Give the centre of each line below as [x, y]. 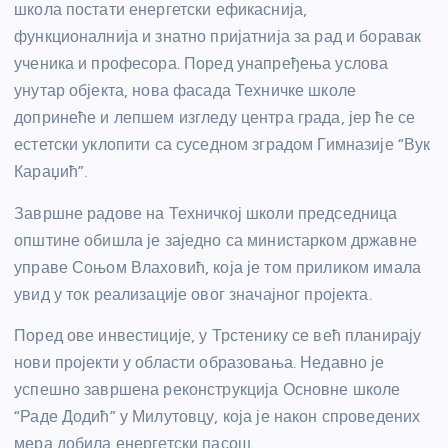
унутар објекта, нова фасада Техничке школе [185, 91]
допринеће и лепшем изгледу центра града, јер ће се [215, 118]
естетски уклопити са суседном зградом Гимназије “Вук [222, 145]
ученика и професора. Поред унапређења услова [201, 64]
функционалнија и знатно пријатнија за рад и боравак [218, 37]
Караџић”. [51, 172]
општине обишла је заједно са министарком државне [215, 240]
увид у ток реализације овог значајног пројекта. [193, 294]
